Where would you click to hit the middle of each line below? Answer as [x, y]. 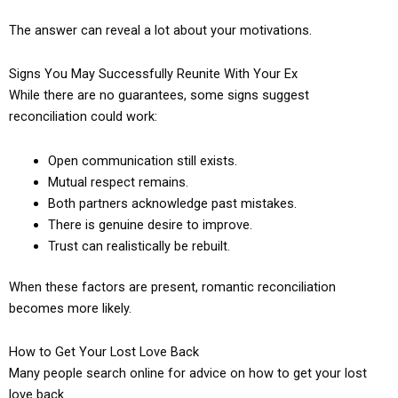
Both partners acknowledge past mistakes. [172, 203]
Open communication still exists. [142, 160]
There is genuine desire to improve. [150, 224]
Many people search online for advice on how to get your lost [188, 374]
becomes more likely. [70, 308]
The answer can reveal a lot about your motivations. [160, 30]
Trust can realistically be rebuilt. [139, 246]
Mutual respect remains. [118, 182]
